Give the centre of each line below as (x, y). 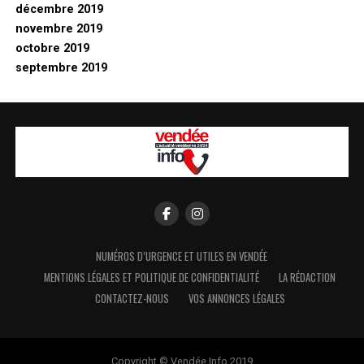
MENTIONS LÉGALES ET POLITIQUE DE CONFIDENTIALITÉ (152, 278)
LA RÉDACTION (308, 278)
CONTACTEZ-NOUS (132, 299)
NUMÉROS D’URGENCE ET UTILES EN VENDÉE (182, 257)
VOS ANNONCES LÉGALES (236, 299)
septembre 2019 (61, 68)
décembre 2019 (59, 10)
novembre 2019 (58, 29)
